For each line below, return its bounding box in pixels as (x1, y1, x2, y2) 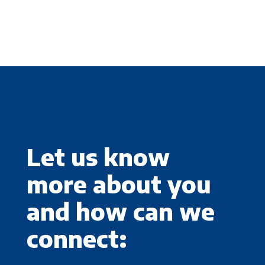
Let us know (26, 142, 170, 172)
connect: (26, 224, 127, 253)
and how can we (26, 196, 215, 226)
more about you (26, 169, 211, 199)
